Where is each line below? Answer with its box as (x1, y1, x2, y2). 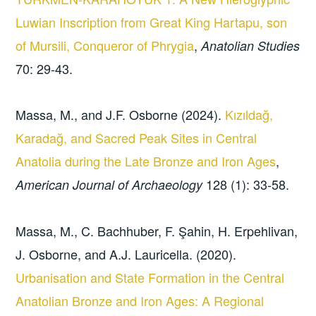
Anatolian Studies (201, 36, 300, 54)
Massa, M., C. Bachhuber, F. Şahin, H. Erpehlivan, (16, 221, 298, 240)
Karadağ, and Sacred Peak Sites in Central (16, 128, 257, 147)
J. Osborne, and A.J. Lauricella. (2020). (16, 244, 237, 263)
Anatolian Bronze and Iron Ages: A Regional (16, 291, 265, 310)
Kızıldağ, (225, 105, 274, 124)
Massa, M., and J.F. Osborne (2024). (16, 105, 226, 124)
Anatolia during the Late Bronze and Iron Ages (16, 152, 276, 171)
